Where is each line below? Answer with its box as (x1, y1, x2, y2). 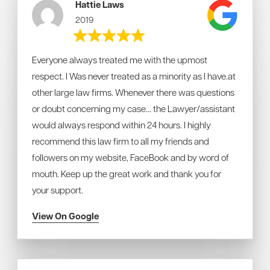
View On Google (32, 210, 99, 222)
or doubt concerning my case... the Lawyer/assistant (32, 102, 235, 115)
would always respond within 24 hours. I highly (32, 119, 211, 131)
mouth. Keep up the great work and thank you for (32, 168, 221, 180)
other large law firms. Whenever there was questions (32, 86, 234, 98)
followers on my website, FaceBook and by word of (32, 151, 229, 163)
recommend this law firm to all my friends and (32, 135, 209, 147)
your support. (32, 184, 83, 196)
